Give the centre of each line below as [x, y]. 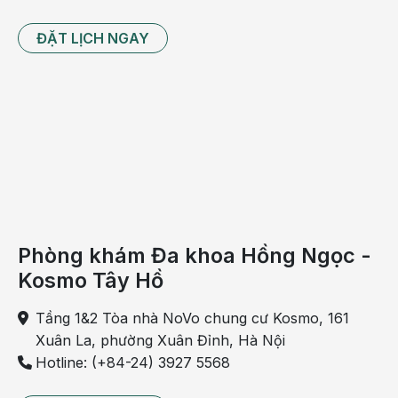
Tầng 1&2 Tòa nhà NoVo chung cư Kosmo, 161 [192, 318]
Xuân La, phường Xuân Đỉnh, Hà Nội [160, 340]
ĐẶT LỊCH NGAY [93, 38]
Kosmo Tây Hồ [91, 280]
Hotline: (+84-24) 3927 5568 [133, 362]
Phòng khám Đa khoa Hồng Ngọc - [195, 255]
